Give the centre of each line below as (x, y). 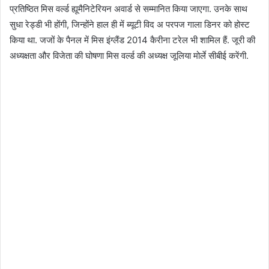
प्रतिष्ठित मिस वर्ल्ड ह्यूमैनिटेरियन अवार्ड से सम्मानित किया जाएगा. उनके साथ (128, 9)
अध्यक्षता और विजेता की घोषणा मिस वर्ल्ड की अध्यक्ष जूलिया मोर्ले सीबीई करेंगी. (129, 56)
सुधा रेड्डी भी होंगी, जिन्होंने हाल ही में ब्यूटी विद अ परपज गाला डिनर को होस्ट (130, 25)
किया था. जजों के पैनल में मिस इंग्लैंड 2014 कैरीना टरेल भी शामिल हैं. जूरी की (132, 40)
